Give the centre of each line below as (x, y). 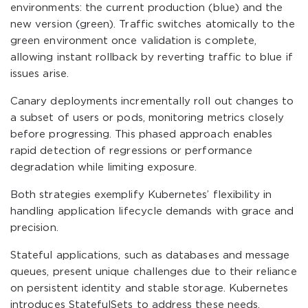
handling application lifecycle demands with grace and (152, 211)
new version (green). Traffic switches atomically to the (153, 24)
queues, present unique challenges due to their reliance (154, 272)
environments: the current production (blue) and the (147, 8)
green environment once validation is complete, (134, 41)
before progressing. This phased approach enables (142, 134)
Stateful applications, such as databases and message (150, 255)
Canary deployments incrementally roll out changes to (152, 101)
